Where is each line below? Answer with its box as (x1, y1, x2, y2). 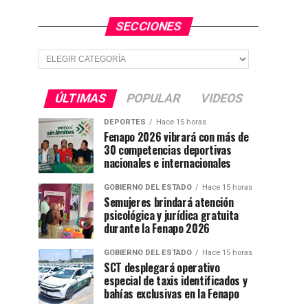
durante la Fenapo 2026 (104, 220, 210, 236)
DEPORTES (104, 118, 146, 126)
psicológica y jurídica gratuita (104, 207, 239, 223)
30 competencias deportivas (104, 142, 232, 158)
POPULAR (124, 91, 182, 105)
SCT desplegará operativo (104, 259, 220, 276)
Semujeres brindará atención (104, 194, 234, 210)
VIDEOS (198, 91, 245, 105)
